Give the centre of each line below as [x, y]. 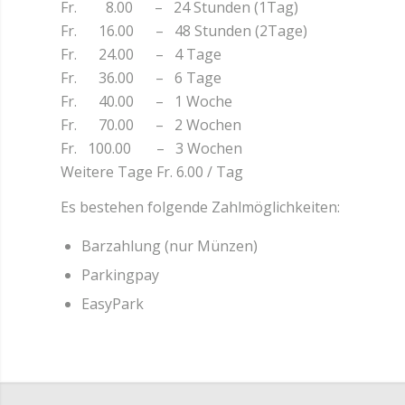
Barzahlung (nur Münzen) [170, 245]
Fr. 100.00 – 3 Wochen [151, 148]
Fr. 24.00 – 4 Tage [141, 54]
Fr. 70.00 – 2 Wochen [151, 124]
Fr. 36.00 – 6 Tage [141, 77]
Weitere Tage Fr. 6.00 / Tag [152, 171]
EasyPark [113, 303]
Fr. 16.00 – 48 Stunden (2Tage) [184, 30]
